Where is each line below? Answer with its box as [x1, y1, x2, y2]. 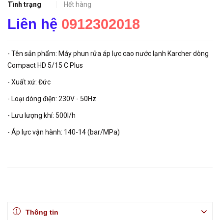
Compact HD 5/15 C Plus [7, 61, 83, 69]
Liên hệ [7, 16, 61, 32]
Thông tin [26, 208, 58, 216]
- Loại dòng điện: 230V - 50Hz [7, 95, 96, 103]
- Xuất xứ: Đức [7, 78, 51, 86]
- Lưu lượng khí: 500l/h [7, 111, 76, 119]
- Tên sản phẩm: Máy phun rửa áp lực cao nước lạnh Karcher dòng [7, 50, 209, 57]
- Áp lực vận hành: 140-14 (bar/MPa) [7, 128, 120, 136]
